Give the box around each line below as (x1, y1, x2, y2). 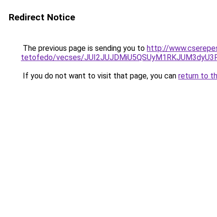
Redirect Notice (9, 12, 75, 23)
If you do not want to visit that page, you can (21, 71, 178, 80)
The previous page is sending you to (21, 44, 147, 53)
